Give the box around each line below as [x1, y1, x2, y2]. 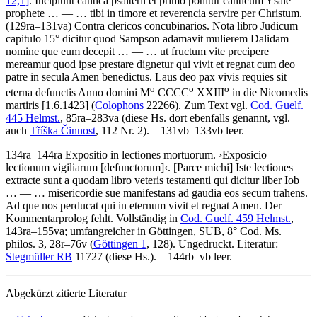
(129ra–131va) [6, 20, 74, 32]
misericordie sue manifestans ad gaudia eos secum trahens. [48, 187, 308, 200]
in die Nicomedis [229, 86, 308, 99]
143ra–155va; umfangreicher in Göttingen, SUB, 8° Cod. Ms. [6, 225, 282, 238]
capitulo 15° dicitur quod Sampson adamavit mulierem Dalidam [6, 33, 289, 45]
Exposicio [222, 149, 267, 161]
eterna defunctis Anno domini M [6, 86, 150, 99]
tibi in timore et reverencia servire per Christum [90, 7, 299, 19]
